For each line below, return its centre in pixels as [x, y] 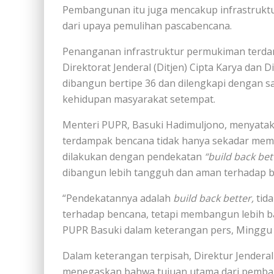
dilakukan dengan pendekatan [133, 157]
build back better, [212, 198]
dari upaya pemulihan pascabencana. [147, 26]
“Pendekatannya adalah [117, 198]
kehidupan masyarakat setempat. [139, 99]
